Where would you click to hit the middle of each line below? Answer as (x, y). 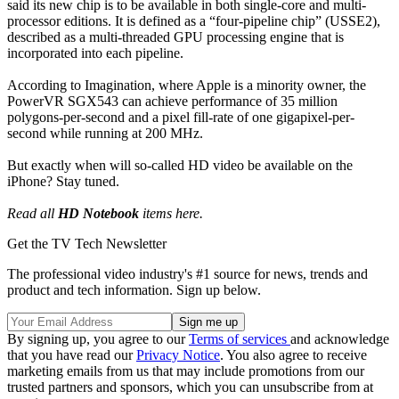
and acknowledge (340, 338)
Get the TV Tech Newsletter (87, 243)
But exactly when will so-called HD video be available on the (180, 165)
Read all (33, 213)
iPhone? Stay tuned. (63, 181)
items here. (171, 213)
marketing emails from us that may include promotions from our (186, 370)
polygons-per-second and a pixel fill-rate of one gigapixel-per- (181, 117)
